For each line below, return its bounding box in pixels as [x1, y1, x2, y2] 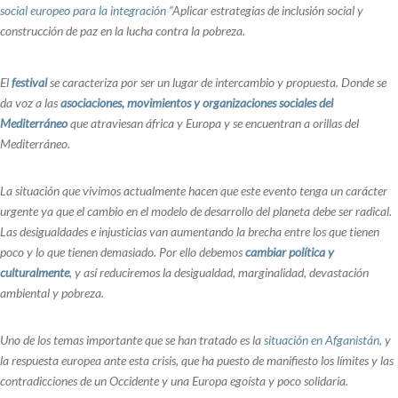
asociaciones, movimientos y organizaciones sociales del [60, 95, 333, 111]
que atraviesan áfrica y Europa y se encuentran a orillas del [68, 115, 359, 131]
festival [9, 75, 47, 91]
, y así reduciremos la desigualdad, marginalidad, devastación [69, 265, 369, 281]
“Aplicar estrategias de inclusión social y [166, 3, 363, 19]
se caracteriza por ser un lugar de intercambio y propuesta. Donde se [50, 75, 386, 91]
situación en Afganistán [264, 332, 379, 348]
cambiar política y [243, 244, 334, 260]
